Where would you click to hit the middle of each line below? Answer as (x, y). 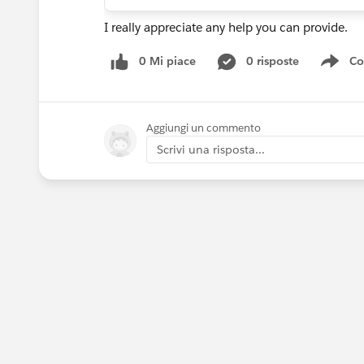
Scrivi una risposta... (211, 149)
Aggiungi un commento (204, 128)
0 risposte (273, 61)
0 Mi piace (167, 61)
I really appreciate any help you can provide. (226, 27)
